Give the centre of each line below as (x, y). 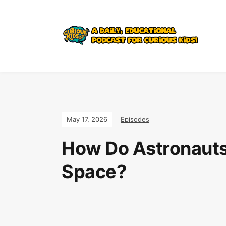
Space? (94, 172)
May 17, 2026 (87, 119)
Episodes (135, 119)
